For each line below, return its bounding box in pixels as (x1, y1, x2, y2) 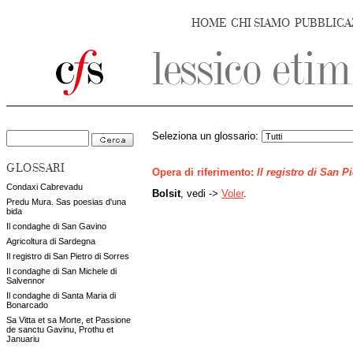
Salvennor (6, 276, 45, 285)
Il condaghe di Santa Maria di (6, 291, 116, 300)
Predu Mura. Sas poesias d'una (6, 197, 126, 206)
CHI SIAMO (231, 17, 290, 30)
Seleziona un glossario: (152, 131, 262, 142)
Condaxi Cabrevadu (6, 182, 83, 191)
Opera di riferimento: (152, 167, 257, 179)
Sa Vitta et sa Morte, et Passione (6, 315, 131, 325)
